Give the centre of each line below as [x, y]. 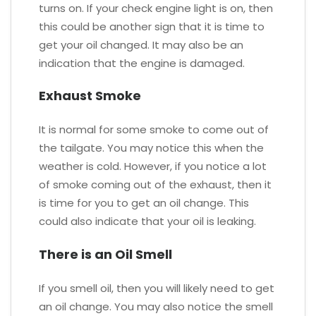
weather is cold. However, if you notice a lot [153, 166]
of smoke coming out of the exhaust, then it [155, 185]
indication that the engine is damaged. [142, 63]
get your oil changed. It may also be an [141, 44]
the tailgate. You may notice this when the [151, 148]
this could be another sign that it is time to [152, 26]
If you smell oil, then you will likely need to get [157, 288]
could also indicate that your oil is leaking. [147, 221]
